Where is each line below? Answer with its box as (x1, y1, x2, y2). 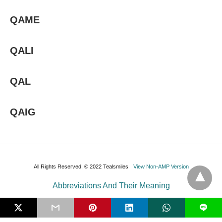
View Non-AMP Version (133, 164, 189, 169)
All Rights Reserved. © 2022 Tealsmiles (33, 164, 128, 169)
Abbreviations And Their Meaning (52, 181, 170, 190)
